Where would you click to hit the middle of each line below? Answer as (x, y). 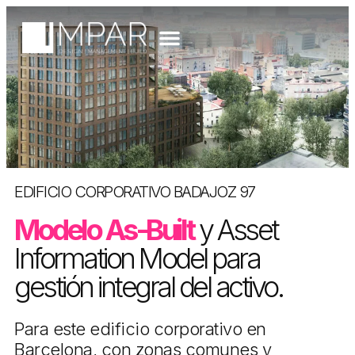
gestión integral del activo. (148, 286)
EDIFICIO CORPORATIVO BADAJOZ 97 (135, 191)
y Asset (236, 229)
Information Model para (137, 258)
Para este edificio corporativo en (140, 328)
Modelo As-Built (104, 229)
